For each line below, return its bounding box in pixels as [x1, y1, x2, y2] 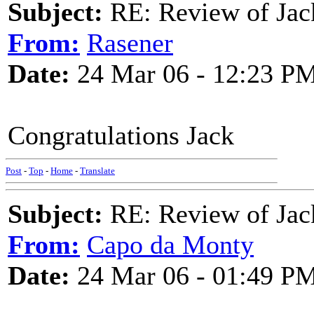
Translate [80, 165, 115, 176]
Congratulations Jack [8, 121, 234, 150]
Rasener [87, 28, 173, 57]
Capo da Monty [87, 230, 254, 259]
